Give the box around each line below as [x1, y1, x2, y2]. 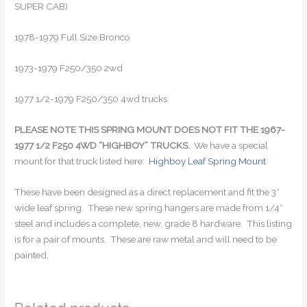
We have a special [190, 139, 269, 151]
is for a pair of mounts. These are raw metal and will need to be [14, 233, 278, 245]
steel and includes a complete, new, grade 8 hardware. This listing [14, 217, 293, 229]
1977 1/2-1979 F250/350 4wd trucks [14, 93, 168, 105]
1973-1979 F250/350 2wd [14, 62, 123, 74]
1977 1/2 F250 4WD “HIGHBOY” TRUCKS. [14, 139, 191, 151]
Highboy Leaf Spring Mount [149, 155, 267, 167]
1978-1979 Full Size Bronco [14, 32, 131, 43]
